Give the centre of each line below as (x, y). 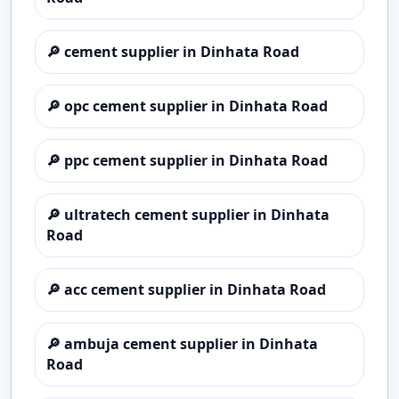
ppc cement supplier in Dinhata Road (196, 160)
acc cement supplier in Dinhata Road (195, 289)
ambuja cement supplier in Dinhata (191, 344)
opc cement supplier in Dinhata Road (196, 106)
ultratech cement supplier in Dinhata (197, 215)
